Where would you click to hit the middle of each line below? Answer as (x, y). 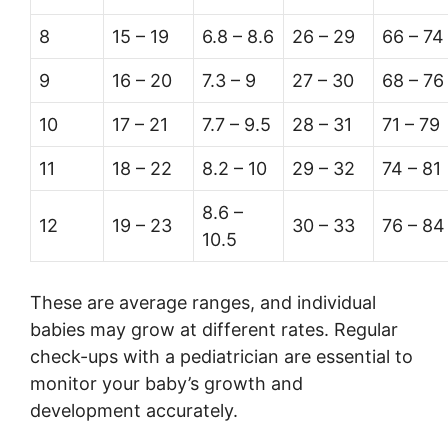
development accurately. (134, 411)
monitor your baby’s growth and (166, 384)
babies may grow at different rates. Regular (214, 330)
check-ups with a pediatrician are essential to (221, 357)
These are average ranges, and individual (203, 303)
